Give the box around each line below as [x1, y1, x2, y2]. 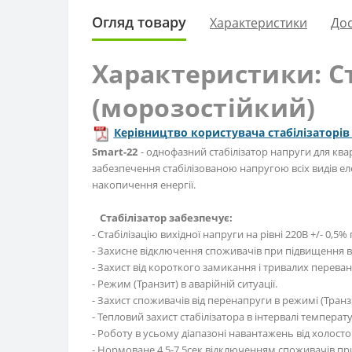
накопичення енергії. [92, 178, 196, 192]
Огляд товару [92, 13, 186, 32]
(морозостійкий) [92, 90, 316, 125]
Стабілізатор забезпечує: [100, 211, 233, 225]
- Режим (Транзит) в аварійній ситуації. [92, 277, 277, 291]
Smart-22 [92, 145, 137, 159]
